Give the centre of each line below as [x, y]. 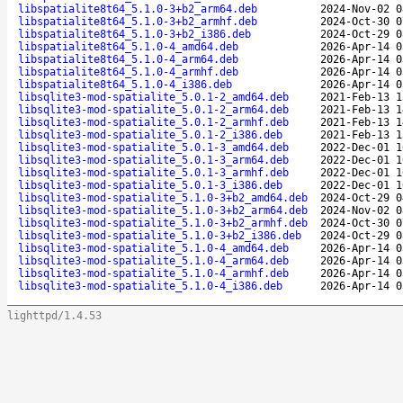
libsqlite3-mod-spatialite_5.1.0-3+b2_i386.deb [160, 235]
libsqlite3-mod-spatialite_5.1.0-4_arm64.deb [153, 260]
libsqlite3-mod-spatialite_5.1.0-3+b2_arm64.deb [163, 210]
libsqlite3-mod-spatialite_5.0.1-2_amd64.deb [153, 97]
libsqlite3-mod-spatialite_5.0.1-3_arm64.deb [153, 160]
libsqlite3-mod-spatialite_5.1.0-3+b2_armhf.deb [163, 223]
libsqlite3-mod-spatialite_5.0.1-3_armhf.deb [153, 172]
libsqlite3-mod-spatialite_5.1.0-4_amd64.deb [153, 248]
